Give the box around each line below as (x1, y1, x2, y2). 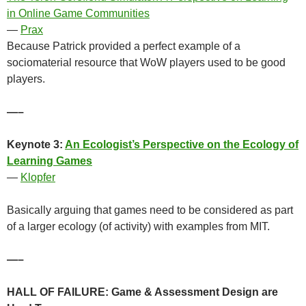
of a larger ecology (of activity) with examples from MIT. (7, 220, 270, 232)
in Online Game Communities (7, 7, 150, 19)
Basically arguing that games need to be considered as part (7, 204, 293, 216)
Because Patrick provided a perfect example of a (7, 40, 240, 52)
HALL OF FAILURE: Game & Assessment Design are (7, 286, 278, 298)
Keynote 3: (7, 138, 65, 150)
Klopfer (20, 171, 55, 183)
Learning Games (7, 154, 92, 167)
